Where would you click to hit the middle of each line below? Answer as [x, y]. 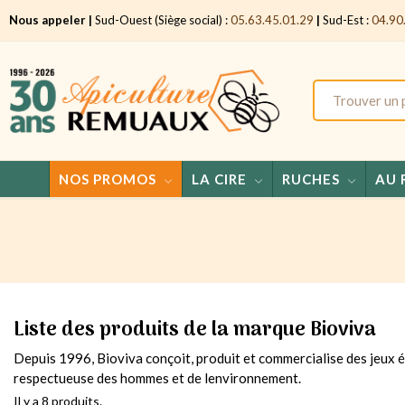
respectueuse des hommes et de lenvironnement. [157, 377]
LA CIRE [219, 179]
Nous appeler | [51, 20]
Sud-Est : [346, 20]
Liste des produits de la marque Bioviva [195, 330]
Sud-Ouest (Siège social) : [161, 20]
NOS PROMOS [107, 179]
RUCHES [311, 179]
